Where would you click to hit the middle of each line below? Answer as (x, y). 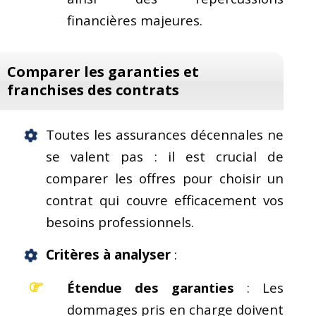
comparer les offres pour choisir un (165, 178)
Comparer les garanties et (103, 71)
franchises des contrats (93, 90)
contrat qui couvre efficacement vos (165, 200)
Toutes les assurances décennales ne (165, 134)
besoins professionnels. (120, 222)
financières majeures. (135, 20)
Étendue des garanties (151, 287)
